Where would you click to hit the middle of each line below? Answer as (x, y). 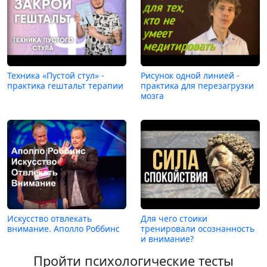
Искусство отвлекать (49, 218)
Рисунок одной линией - (190, 75)
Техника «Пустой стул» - (56, 75)
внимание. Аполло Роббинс (63, 228)
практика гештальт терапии (65, 85)
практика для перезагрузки (197, 85)
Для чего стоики (174, 218)
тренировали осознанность (198, 228)
